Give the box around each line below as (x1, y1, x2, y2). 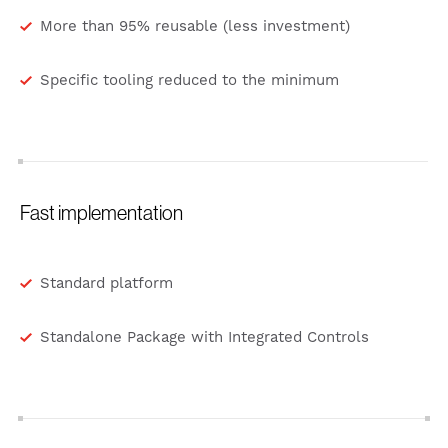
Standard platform (40, 274, 173, 294)
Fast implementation (20, 200, 183, 226)
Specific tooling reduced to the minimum (40, 71, 339, 91)
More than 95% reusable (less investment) (40, 17, 350, 37)
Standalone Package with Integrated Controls (40, 328, 369, 348)
